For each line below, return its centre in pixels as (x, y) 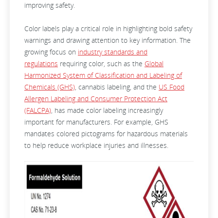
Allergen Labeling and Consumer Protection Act (96, 99)
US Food (172, 87)
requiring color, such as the (101, 64)
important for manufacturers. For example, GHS (96, 122)
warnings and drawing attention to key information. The (108, 40)
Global (154, 64)
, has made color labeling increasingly (107, 110)
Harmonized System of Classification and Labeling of (103, 75)
